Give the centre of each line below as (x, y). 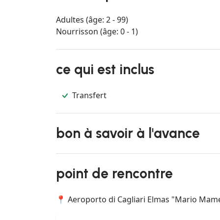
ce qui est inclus (105, 69)
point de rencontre (114, 174)
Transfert (90, 95)
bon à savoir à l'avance (128, 133)
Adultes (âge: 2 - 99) (92, 19)
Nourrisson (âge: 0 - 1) (97, 31)
